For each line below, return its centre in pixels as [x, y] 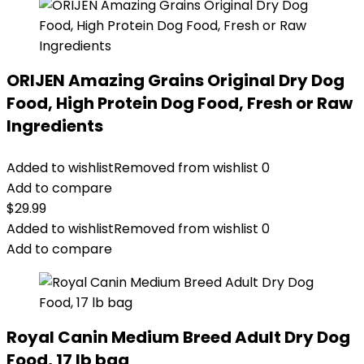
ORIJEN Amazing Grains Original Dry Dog [175, 80]
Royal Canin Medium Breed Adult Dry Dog [178, 337]
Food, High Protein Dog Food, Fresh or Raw [180, 103]
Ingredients [55, 126]
